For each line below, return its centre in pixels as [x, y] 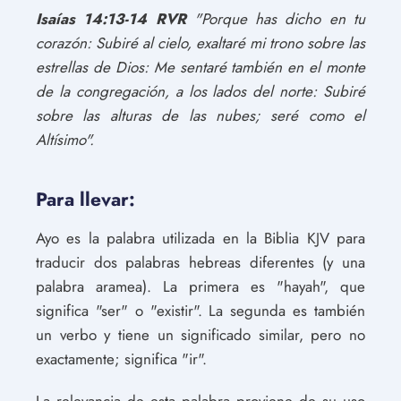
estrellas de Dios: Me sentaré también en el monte [200, 67]
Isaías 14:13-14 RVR [111, 19]
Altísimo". [65, 140]
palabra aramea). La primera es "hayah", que [200, 286]
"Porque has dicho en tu [276, 19]
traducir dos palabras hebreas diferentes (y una [200, 262]
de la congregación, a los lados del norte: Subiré [200, 91]
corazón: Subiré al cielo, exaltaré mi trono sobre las [200, 43]
